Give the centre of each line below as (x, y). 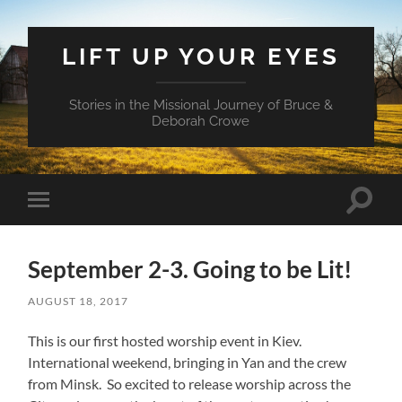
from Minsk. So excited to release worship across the (190, 383)
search (379, 220)
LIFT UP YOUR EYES (201, 56)
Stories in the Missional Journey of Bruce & (201, 105)
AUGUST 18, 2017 (79, 301)
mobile (63, 227)
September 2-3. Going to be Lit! (190, 269)
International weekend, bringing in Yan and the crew (188, 362)
